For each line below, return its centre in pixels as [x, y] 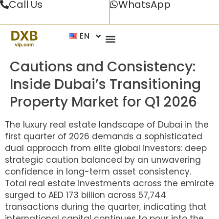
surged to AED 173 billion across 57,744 [86, 195]
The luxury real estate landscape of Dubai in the [107, 125]
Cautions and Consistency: [103, 67]
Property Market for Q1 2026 [103, 102]
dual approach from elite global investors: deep [106, 148]
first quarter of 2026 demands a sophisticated [104, 136]
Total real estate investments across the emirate [109, 183]
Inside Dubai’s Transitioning [105, 84]
